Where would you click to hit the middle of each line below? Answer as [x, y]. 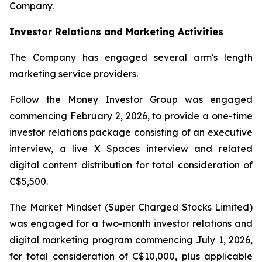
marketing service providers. [74, 74]
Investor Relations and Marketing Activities [116, 32]
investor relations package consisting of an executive [131, 132]
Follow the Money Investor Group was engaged [131, 100]
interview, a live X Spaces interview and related [131, 149]
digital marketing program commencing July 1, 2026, [131, 240]
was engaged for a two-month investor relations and [131, 224]
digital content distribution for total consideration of [131, 165]
